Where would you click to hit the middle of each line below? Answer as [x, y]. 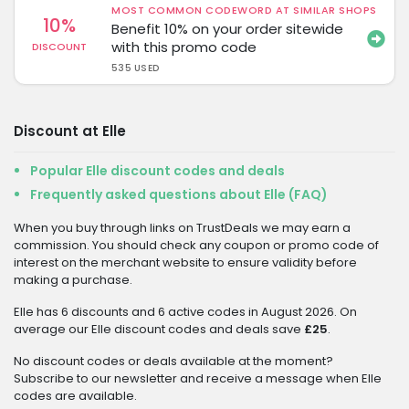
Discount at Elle [70, 131]
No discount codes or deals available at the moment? [173, 361]
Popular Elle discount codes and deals [157, 171]
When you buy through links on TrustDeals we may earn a [182, 228]
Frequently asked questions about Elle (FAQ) [179, 194]
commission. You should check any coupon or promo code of [196, 245]
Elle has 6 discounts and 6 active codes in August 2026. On [185, 312]
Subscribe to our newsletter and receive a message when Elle [198, 378]
